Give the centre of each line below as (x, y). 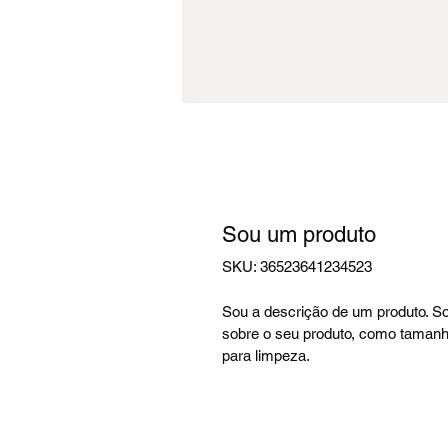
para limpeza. (266, 355)
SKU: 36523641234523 (297, 266)
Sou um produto (299, 234)
